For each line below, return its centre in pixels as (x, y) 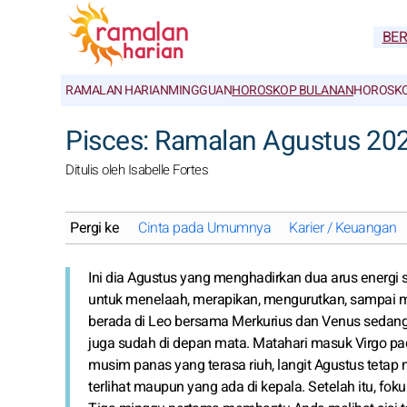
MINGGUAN (200, 90)
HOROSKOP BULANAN (293, 90)
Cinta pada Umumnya (204, 228)
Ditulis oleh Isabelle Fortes (137, 170)
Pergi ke (94, 228)
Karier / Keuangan (343, 228)
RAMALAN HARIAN (117, 90)
